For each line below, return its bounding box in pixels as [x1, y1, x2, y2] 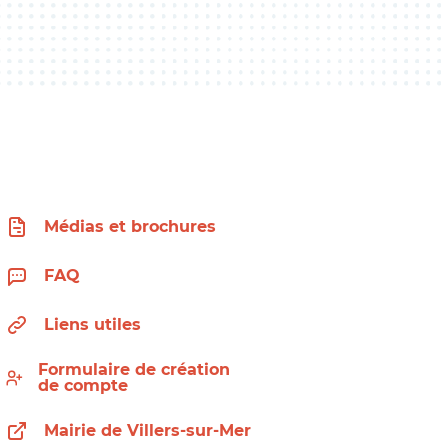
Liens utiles [43, 315, 141, 335]
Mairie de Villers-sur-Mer [43, 421, 251, 441]
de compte [37, 376, 128, 396]
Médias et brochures [43, 217, 216, 237]
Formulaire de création [37, 360, 230, 380]
